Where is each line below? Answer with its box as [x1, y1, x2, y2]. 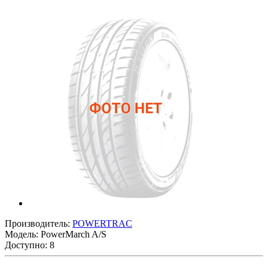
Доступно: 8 [5, 239, 54, 250]
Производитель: [5, 218, 72, 229]
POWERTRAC [72, 218, 132, 229]
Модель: [5, 229, 41, 239]
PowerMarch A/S [41, 229, 106, 239]
